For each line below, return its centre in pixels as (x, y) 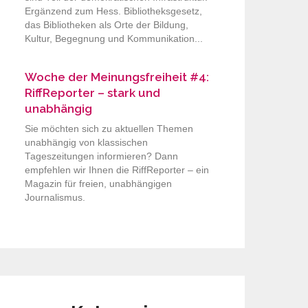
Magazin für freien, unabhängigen (98, 184)
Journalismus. (55, 197)
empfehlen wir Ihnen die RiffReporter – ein (117, 170)
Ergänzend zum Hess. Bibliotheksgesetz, (113, 12)
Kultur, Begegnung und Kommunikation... (114, 39)
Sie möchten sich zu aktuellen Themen (109, 129)
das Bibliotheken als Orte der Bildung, (107, 25)
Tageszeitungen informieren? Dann (101, 156)
